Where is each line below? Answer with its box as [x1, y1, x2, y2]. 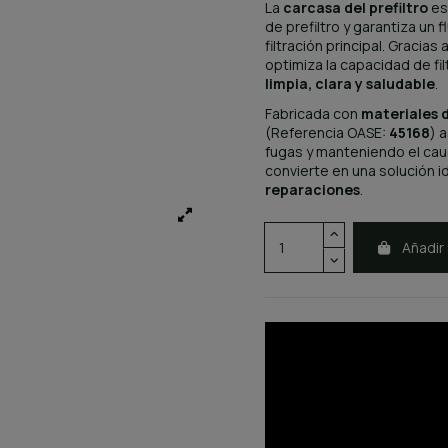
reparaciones [264, 180, 360, 200]
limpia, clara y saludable [264, 73, 435, 93]
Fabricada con [264, 104, 361, 124]
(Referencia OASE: [264, 123, 389, 143]
